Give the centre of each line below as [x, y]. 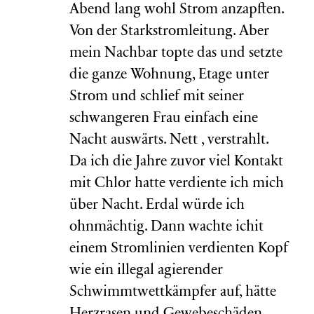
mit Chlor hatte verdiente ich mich [177, 184]
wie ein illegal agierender [146, 271]
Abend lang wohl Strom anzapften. [177, 10]
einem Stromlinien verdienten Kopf [179, 249]
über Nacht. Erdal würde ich [157, 206]
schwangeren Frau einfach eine [164, 119]
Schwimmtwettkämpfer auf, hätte [173, 293]
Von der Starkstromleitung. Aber [169, 32]
